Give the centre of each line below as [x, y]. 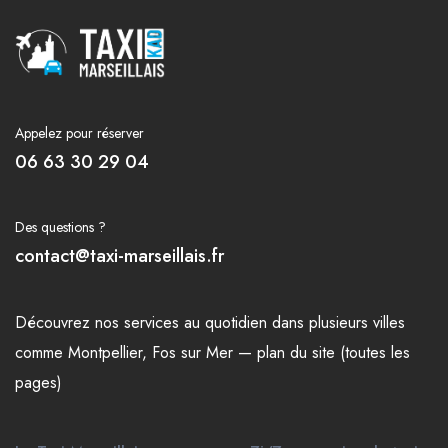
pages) [38, 383]
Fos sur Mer [192, 353]
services [151, 323]
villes [389, 323]
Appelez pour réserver [79, 133]
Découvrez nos [69, 323]
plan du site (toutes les [333, 353]
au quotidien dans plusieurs [276, 323]
